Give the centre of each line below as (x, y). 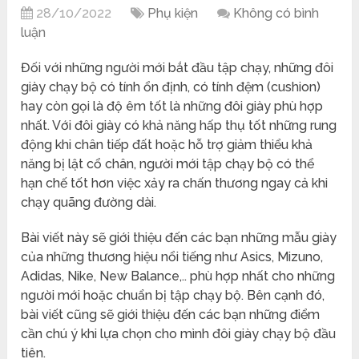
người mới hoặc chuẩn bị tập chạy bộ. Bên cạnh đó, (173, 296)
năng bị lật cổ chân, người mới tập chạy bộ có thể (168, 164)
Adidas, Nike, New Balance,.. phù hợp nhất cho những (178, 276)
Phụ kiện (173, 14)
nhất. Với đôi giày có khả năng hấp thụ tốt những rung (179, 126)
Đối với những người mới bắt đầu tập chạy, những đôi (177, 68)
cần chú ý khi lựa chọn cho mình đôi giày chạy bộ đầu (179, 334)
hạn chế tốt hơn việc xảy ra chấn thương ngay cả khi (175, 184)
